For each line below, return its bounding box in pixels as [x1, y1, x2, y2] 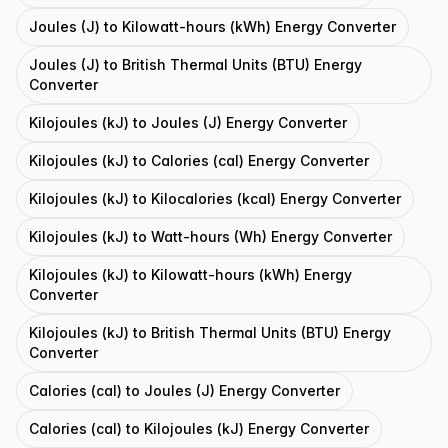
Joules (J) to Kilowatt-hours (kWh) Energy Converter [29, 18, 396, 35]
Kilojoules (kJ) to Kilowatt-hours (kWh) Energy [29, 266, 352, 283]
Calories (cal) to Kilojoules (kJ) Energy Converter [29, 420, 369, 437]
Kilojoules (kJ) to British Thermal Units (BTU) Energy [29, 324, 391, 341]
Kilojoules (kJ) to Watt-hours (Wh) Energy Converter [29, 228, 392, 245]
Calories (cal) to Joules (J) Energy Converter [29, 382, 340, 399]
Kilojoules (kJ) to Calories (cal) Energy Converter [29, 152, 369, 169]
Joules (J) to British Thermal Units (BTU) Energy [29, 56, 362, 73]
